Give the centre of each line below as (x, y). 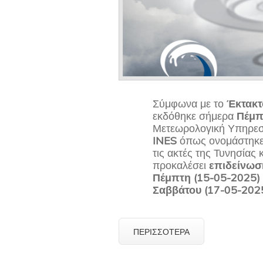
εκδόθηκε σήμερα (195, 116)
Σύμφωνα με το (190, 104)
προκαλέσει (181, 166)
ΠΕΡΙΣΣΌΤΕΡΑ (161, 231)
